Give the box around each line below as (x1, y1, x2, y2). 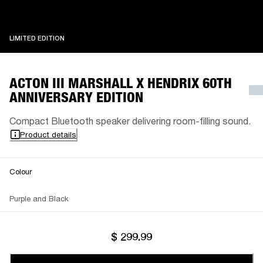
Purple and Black (9, 193, 69, 203)
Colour (9, 166, 32, 176)
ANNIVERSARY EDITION (9, 88, 143, 106)
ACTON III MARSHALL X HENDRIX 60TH (9, 74, 232, 92)
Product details (20, 129, 76, 139)
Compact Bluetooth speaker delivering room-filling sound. (9, 114, 251, 126)
